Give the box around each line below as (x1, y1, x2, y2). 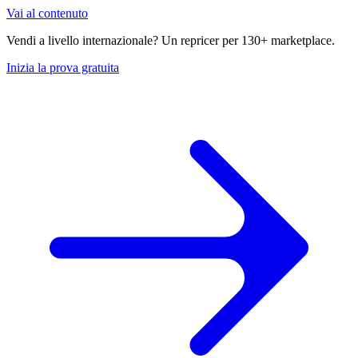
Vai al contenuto (6, 6, 88, 20)
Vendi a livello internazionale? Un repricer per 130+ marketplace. (6, 34, 335, 47)
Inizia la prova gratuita (6, 61, 119, 74)
